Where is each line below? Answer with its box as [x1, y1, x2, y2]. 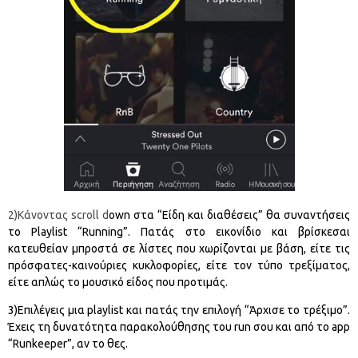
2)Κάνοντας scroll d [8, 209, 109, 222]
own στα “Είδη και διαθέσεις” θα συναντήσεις [109, 209, 350, 222]
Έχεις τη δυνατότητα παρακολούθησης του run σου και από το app [8, 320, 350, 334]
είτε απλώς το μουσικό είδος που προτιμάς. [8, 276, 228, 289]
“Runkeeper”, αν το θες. [8, 337, 128, 351]
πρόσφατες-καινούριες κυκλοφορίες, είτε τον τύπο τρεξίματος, [8, 259, 350, 272]
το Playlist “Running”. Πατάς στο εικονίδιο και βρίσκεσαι [8, 225, 350, 239]
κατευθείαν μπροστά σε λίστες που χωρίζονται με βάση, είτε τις [8, 242, 350, 256]
